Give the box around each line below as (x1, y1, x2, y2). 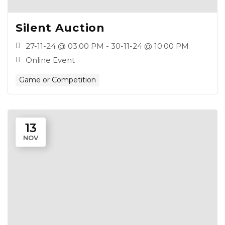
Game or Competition (19, 75, 96, 84)
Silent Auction (16, 21, 105, 35)
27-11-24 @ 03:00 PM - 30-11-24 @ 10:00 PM (26, 41, 189, 51)
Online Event (26, 55, 75, 65)
